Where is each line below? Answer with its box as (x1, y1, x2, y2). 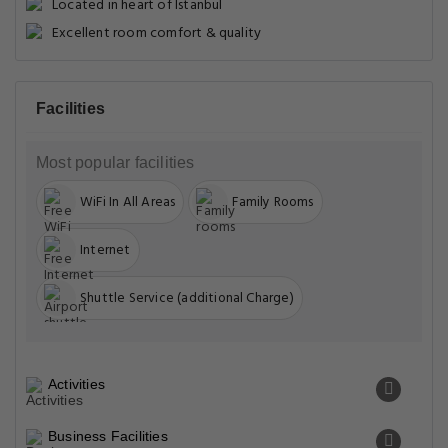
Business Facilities (48, 428, 168, 444)
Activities (48, 376, 105, 392)
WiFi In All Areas (80, 191, 176, 213)
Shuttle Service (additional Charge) (80, 287, 294, 309)
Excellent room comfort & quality (52, 22, 262, 45)
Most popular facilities (36, 154, 195, 171)
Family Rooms (232, 191, 314, 213)
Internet (80, 239, 131, 261)
